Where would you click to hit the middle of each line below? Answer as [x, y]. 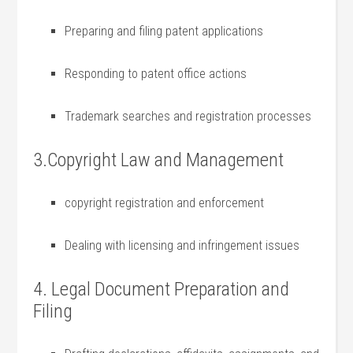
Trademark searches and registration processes [188, 116]
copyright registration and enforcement [165, 203]
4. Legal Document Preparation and [162, 289]
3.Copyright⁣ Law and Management [159, 160]
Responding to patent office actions [156, 74]
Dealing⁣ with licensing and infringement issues [182, 245]
